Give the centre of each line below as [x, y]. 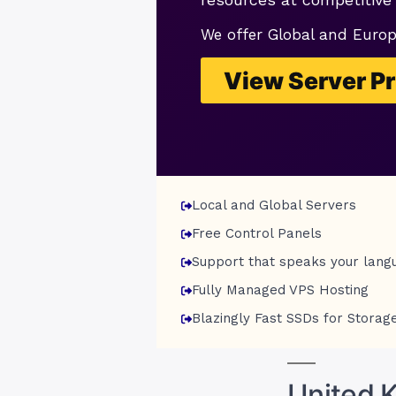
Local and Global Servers [274, 205]
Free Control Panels [256, 233]
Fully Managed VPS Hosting [280, 290]
